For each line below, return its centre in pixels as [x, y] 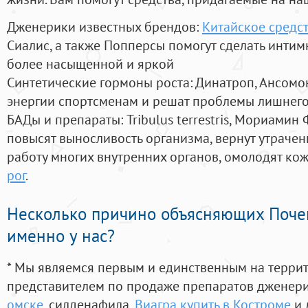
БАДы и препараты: [67, 120]
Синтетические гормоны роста [98, 82]
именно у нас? [61, 236]
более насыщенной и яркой [90, 64]
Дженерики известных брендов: [104, 27]
